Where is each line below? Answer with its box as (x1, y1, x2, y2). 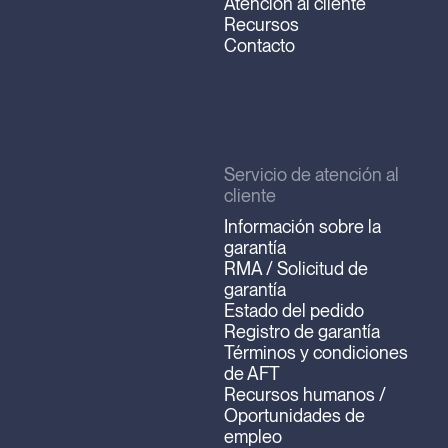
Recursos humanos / (224, 383, 386, 405)
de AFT (224, 362, 280, 384)
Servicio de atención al (224, 163, 399, 185)
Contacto (224, 35, 295, 57)
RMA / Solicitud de (224, 257, 368, 279)
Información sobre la (224, 215, 381, 237)
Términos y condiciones (224, 341, 408, 363)
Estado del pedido (224, 299, 364, 321)
